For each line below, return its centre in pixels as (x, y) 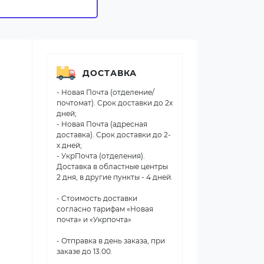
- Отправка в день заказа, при (111, 241)
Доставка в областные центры (112, 166)
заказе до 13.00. (85, 251)
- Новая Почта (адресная (102, 124)
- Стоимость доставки (97, 198)
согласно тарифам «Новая (105, 209)
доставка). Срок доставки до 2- (114, 135)
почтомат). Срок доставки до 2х (115, 103)
